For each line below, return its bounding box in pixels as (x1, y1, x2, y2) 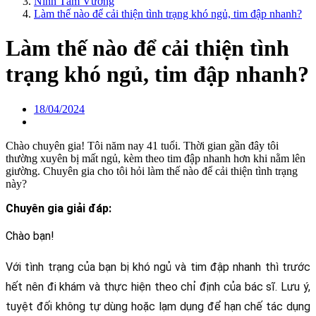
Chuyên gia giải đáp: (6, 201, 111, 215)
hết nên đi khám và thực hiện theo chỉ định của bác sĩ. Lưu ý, (6, 279, 310, 293)
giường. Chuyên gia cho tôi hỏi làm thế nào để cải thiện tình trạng (6, 164, 298, 177)
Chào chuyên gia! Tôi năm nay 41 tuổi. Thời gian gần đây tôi (6, 139, 279, 152)
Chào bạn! (6, 229, 54, 243)
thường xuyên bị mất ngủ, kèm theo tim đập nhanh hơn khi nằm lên (6, 152, 305, 164)
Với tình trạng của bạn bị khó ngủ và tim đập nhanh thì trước (6, 260, 310, 274)
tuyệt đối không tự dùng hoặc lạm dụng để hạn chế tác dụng (6, 299, 310, 313)
